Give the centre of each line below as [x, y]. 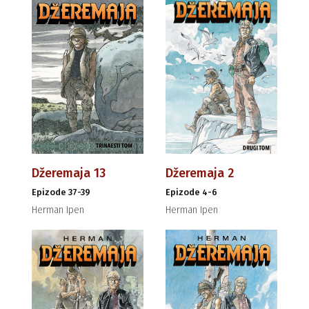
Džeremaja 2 [200, 173]
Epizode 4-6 [191, 192]
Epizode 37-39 [61, 192]
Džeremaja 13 [69, 173]
